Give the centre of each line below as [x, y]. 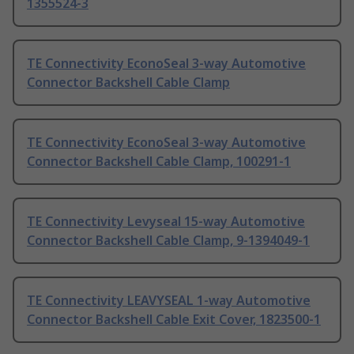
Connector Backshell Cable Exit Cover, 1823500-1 [174, 320]
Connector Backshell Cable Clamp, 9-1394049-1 [168, 241]
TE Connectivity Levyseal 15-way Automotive [166, 222]
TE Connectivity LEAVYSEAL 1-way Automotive [169, 301]
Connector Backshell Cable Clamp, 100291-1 [159, 162]
